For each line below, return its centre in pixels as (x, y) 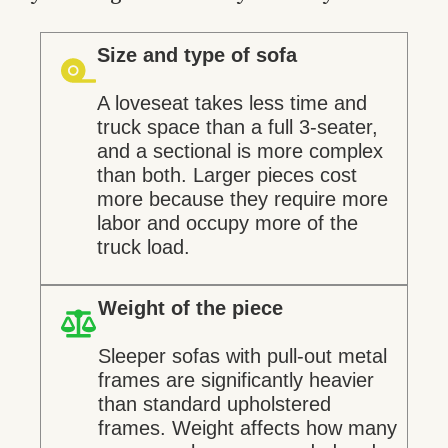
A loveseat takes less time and (231, 103)
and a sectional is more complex (239, 151)
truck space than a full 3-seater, (237, 127)
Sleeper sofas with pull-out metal (242, 355)
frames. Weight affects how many (247, 427)
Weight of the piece (190, 307)
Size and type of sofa (196, 55)
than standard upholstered (214, 403)
